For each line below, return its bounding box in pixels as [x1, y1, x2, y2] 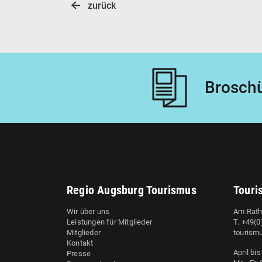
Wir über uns [67, 207, 110, 216]
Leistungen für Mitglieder [67, 218, 152, 226]
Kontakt [67, 239, 94, 247]
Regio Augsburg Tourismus [67, 183, 196, 197]
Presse [67, 249, 91, 258]
